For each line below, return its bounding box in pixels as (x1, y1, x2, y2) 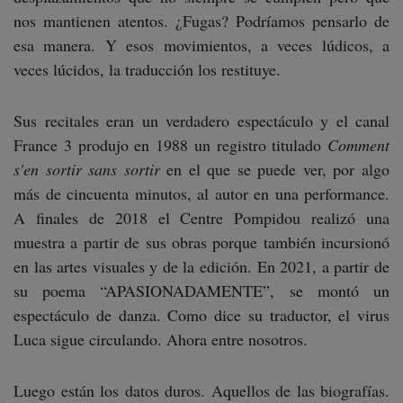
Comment (327, 134, 390, 156)
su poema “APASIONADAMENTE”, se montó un (13, 280, 390, 301)
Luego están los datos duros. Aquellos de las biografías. (13, 380, 390, 401)
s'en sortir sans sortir (13, 158, 160, 180)
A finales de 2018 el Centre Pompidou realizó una (13, 207, 390, 228)
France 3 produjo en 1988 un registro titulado (13, 134, 327, 156)
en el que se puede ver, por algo (159, 158, 390, 180)
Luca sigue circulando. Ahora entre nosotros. (13, 328, 308, 350)
